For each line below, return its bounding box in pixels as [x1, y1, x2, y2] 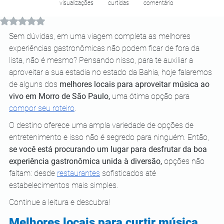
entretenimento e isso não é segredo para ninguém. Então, [9, 132, 211, 142]
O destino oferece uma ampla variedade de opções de [9, 120, 195, 130]
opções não [162, 156, 206, 166]
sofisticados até [100, 168, 158, 178]
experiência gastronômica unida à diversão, [9, 156, 162, 166]
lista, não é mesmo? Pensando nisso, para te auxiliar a [9, 55, 195, 65]
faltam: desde [9, 168, 57, 178]
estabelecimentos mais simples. [9, 180, 120, 190]
